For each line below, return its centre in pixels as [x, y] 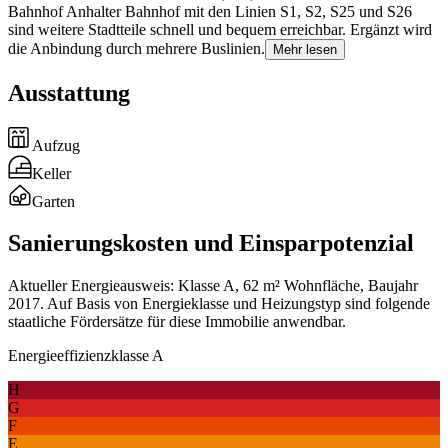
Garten [53, 201]
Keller [51, 173]
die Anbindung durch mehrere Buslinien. [136, 48]
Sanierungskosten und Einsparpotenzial [211, 243]
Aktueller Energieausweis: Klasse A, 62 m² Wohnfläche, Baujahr [213, 286]
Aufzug [56, 145]
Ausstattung [69, 92]
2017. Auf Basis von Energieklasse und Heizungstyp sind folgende [219, 304]
